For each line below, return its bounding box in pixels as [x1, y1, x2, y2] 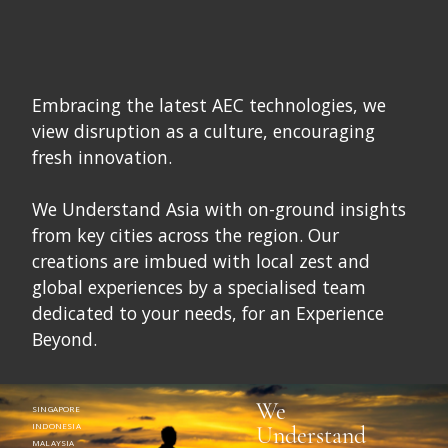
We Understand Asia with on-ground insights [32, 197, 406, 222]
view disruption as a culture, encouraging [32, 119, 375, 144]
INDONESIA [32, 420, 81, 432]
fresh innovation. [32, 145, 172, 170]
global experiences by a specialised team [32, 275, 366, 300]
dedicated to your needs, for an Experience [32, 301, 384, 326]
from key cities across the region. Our [32, 223, 339, 248]
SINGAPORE [32, 403, 80, 415]
